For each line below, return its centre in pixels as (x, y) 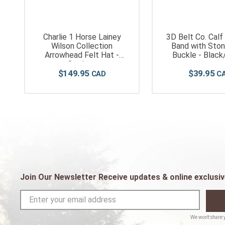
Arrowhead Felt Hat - (82, 55)
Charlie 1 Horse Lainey (82, 37)
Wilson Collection (82, 46)
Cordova (82, 64)
